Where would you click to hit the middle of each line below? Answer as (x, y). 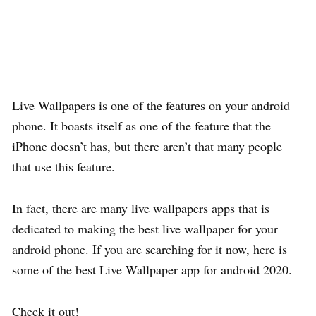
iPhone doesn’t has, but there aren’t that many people (147, 146)
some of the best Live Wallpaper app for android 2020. (152, 269)
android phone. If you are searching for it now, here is (150, 249)
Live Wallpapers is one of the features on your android (151, 105)
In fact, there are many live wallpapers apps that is (141, 208)
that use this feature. (63, 166)
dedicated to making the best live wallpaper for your (145, 228)
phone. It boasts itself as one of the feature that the (141, 125)
